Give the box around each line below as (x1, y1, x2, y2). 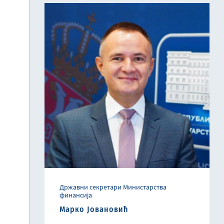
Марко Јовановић (59, 204, 128, 214)
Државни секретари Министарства (59, 182, 166, 192)
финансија (59, 190, 92, 200)
